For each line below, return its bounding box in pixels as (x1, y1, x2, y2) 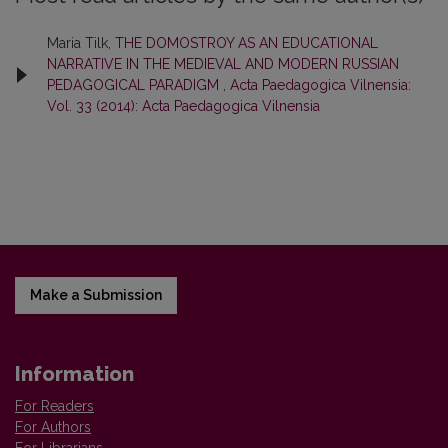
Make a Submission (30, 287, 162, 303)
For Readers (15, 398, 94, 414)
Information (15, 362, 134, 386)
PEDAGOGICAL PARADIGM (47, 77, 223, 93)
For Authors (15, 419, 91, 435)
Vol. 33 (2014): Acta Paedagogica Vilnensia (47, 98, 320, 114)
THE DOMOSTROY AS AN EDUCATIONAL (115, 35, 378, 51)
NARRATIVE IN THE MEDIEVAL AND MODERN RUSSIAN (47, 56, 399, 72)
